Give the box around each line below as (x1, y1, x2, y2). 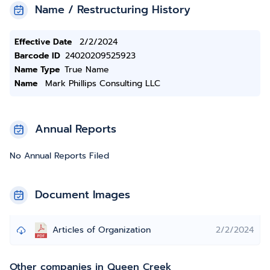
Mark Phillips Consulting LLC (45, 77, 160, 90)
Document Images (35, 186, 130, 203)
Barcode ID (14, 49, 60, 62)
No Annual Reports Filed (10, 149, 109, 162)
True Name (64, 63, 109, 76)
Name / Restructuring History (35, 1, 190, 18)
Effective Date (14, 36, 72, 48)
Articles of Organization (52, 224, 151, 236)
